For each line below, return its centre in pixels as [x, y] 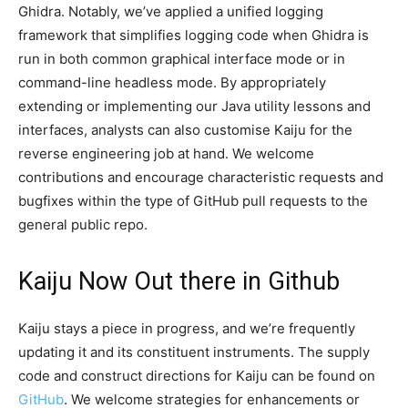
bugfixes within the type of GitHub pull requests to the [193, 201]
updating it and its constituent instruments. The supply [194, 352]
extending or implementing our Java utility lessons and [194, 107]
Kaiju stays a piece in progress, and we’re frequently [187, 329]
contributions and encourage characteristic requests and [201, 178]
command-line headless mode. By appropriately [172, 83]
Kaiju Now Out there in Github [179, 282]
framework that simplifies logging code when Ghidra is [194, 36]
